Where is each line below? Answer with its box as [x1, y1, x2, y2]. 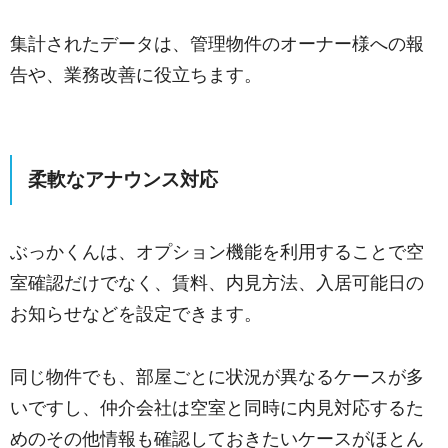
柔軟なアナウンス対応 [28, 168, 218, 190]
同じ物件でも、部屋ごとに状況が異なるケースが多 [10, 366, 424, 387]
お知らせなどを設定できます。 [10, 303, 262, 324]
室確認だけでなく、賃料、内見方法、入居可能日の [10, 272, 424, 293]
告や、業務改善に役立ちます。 [10, 64, 262, 85]
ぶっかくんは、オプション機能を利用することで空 [10, 241, 424, 262]
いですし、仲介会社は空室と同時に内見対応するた [10, 397, 424, 418]
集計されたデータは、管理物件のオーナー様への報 [10, 33, 424, 54]
